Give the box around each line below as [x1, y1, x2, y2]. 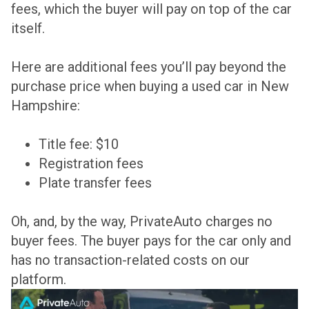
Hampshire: [11, 97, 80, 114]
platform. [11, 271, 66, 288]
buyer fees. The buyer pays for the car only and [11, 232, 291, 250]
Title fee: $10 [39, 136, 119, 153]
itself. [11, 20, 45, 37]
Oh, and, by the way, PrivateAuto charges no [11, 213, 272, 230]
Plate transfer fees [39, 175, 152, 192]
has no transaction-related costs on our [11, 252, 250, 269]
